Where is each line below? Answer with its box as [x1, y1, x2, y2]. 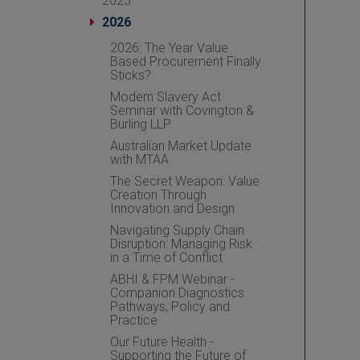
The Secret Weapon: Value [110, 174, 260, 189]
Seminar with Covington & [110, 103, 254, 118]
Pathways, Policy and [110, 299, 230, 314]
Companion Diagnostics [110, 285, 244, 301]
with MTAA [110, 152, 169, 167]
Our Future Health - [110, 334, 214, 350]
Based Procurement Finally [110, 54, 261, 69]
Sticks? [110, 67, 151, 83]
